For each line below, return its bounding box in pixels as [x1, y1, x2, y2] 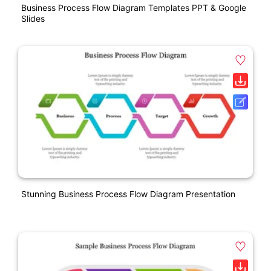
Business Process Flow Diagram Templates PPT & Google [21, 2, 246, 13]
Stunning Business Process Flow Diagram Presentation [21, 188, 235, 199]
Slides [21, 13, 45, 24]
